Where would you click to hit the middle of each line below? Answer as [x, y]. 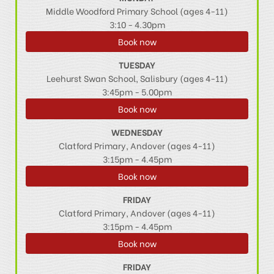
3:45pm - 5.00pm [137, 92]
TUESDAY [137, 65]
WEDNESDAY [137, 132]
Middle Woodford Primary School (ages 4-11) [137, 11]
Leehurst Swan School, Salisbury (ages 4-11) [137, 78]
